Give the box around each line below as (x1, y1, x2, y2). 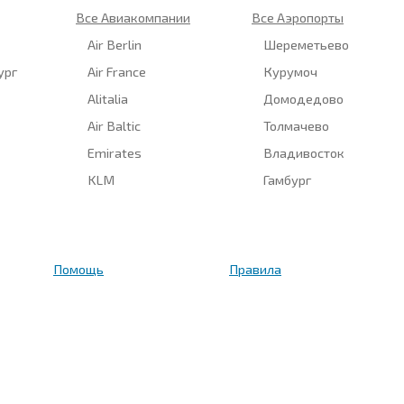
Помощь (53, 260, 104, 277)
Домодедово (263, 89, 344, 106)
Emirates (87, 143, 142, 161)
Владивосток (263, 143, 345, 161)
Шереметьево (263, 35, 350, 52)
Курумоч (263, 62, 318, 79)
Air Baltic (87, 116, 142, 133)
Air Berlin (87, 35, 142, 52)
